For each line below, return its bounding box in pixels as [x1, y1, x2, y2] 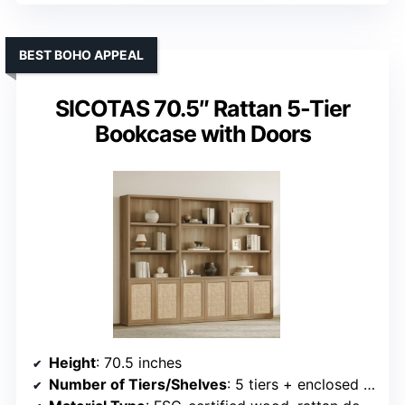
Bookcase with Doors [94, 120, 311, 148]
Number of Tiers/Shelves [49, 375, 227, 394]
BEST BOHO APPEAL [19, 47, 144, 63]
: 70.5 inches [96, 353, 182, 372]
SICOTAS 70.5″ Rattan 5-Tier [55, 95, 350, 123]
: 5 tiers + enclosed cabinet [227, 375, 363, 394]
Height [49, 353, 96, 372]
